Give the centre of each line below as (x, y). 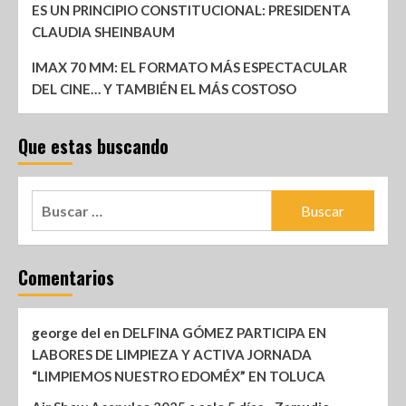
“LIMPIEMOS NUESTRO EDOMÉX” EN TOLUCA (179, 377)
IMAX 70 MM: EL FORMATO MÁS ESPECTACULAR (189, 68)
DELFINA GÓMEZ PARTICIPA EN (224, 333)
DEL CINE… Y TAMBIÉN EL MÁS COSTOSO (164, 89)
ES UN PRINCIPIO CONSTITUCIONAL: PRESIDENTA (191, 10)
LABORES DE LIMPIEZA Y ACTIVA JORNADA (172, 355)
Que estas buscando (93, 146)
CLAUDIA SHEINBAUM (103, 32)
